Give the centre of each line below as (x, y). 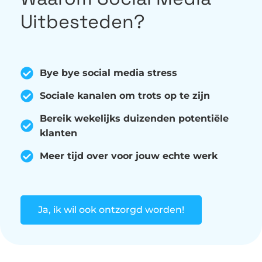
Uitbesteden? (83, 22)
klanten (58, 133)
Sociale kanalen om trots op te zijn (125, 96)
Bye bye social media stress (108, 73)
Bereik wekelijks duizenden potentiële (134, 118)
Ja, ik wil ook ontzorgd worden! (111, 210)
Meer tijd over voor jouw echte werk (128, 156)
